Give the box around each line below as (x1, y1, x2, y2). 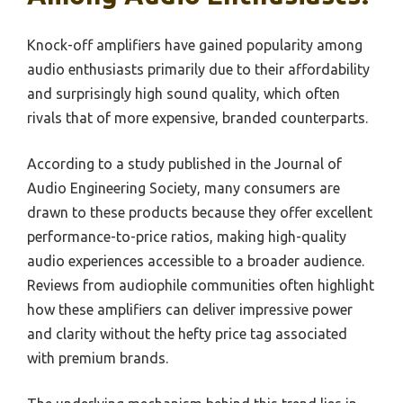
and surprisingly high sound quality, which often (27, 85, 340, 103)
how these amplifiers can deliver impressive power (27, 301, 353, 318)
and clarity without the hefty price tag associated (27, 326, 347, 343)
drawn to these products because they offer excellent (27, 204, 372, 221)
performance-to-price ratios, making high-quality (27, 228, 346, 246)
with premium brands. (27, 350, 168, 367)
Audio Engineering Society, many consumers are (27, 180, 340, 197)
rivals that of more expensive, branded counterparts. (27, 110, 368, 127)
